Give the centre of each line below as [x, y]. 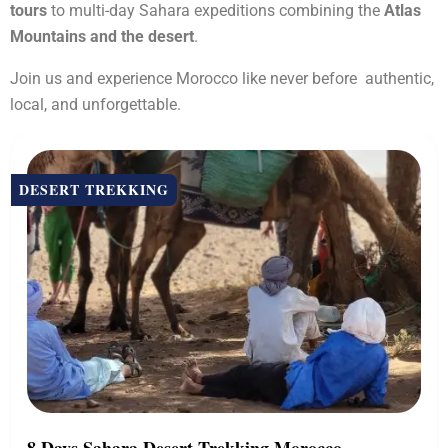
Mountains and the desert [102, 36]
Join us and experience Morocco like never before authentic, [222, 78]
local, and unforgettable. [95, 104]
